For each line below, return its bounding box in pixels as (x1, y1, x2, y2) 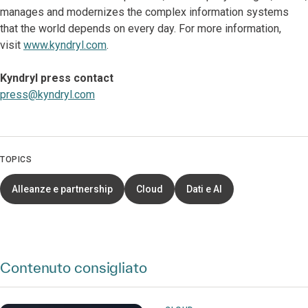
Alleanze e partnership (12, 184, 113, 195)
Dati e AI (186, 184, 222, 195)
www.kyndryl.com (23, 38, 107, 52)
